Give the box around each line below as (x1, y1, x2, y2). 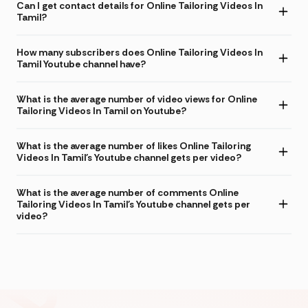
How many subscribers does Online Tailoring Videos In (16, 45, 263, 58)
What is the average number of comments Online (16, 186, 239, 199)
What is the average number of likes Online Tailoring (16, 139, 251, 152)
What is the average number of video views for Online (16, 92, 257, 105)
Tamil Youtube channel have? (16, 57, 146, 70)
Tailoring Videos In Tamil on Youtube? (16, 104, 186, 117)
